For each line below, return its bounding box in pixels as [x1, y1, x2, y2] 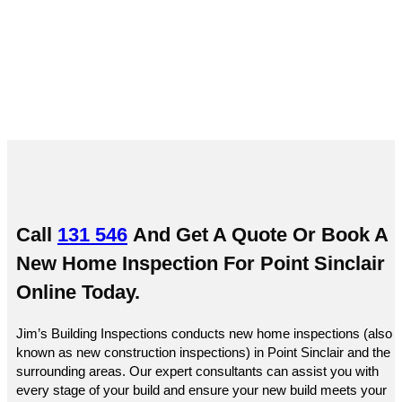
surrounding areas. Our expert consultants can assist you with [16, 363, 379, 379]
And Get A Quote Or [127, 223, 321, 246]
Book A [321, 223, 388, 246]
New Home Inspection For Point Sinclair [16, 251, 385, 275]
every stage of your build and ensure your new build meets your [16, 382, 387, 398]
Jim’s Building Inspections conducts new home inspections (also [16, 326, 392, 341]
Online [16, 280, 76, 303]
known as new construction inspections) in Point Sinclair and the [16, 345, 390, 360]
